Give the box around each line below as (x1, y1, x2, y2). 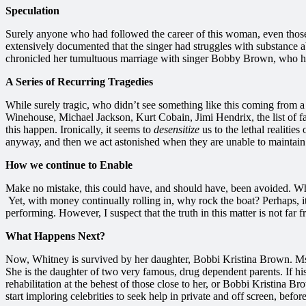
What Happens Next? (5, 229, 105, 242)
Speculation (5, 4, 59, 16)
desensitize (154, 123, 199, 135)
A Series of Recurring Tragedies (5, 75, 153, 87)
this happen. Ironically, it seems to (5, 123, 154, 135)
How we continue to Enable (5, 158, 133, 171)
